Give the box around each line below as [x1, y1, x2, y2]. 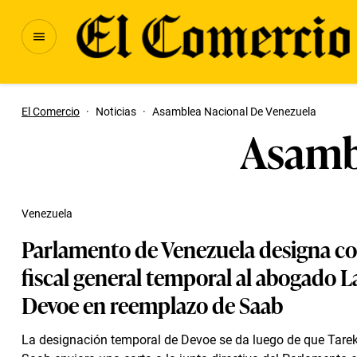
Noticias [96, 105, 136, 118]
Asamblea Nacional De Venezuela [152, 105, 316, 118]
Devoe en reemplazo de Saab [22, 288, 283, 320]
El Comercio [22, 105, 80, 118]
